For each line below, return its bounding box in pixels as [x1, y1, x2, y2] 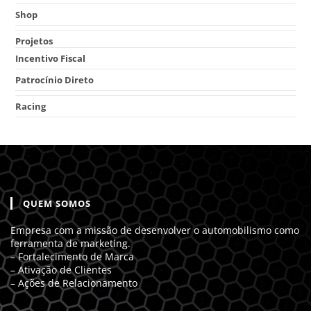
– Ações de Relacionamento [10, 276, 137, 290]
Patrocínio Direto [15, 74, 94, 87]
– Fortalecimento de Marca [10, 250, 134, 264]
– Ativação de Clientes [10, 263, 112, 277]
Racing [15, 100, 47, 113]
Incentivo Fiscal [15, 52, 86, 65]
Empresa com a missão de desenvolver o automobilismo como [10, 224, 299, 237]
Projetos [15, 35, 53, 48]
